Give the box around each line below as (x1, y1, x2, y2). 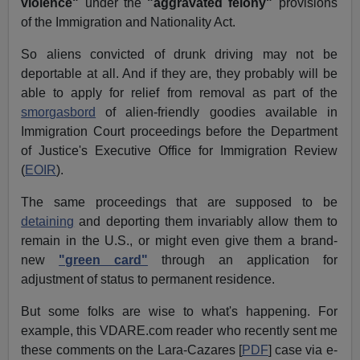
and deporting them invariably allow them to (74, 215, 337, 229)
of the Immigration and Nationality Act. (21, 15, 236, 30)
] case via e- (268, 343, 337, 358)
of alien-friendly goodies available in (96, 105, 337, 120)
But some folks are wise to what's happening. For (21, 305, 337, 319)
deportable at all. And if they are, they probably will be (21, 67, 337, 81)
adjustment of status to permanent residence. (21, 272, 276, 287)
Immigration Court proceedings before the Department (21, 125, 337, 139)
